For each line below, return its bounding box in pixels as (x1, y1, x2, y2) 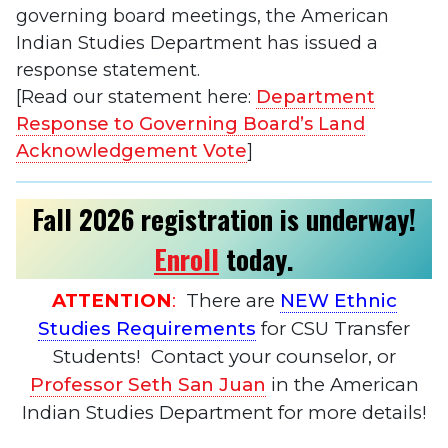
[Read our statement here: (16, 85, 256, 108)
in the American (265, 372, 419, 396)
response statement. (16, 58, 200, 81)
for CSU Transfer (261, 316, 410, 340)
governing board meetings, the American (16, 4, 389, 27)
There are (180, 288, 275, 312)
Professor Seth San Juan (29, 372, 266, 396)
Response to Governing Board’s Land (16, 112, 365, 135)
